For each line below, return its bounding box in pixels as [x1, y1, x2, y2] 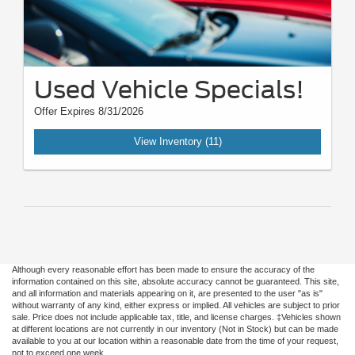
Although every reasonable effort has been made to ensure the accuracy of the [12, 265, 315, 275]
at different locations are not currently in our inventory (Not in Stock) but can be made [12, 324, 338, 334]
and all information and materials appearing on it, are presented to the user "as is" [12, 288, 323, 299]
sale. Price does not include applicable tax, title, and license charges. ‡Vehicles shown [12, 312, 341, 323]
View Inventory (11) [133, 135, 222, 147]
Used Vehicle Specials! [34, 74, 304, 104]
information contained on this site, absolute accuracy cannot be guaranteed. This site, [12, 277, 339, 287]
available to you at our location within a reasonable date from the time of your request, [12, 336, 338, 346]
